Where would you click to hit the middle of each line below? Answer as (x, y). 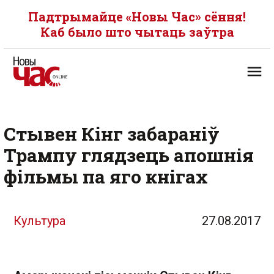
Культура (39, 221)
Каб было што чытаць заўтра (137, 32)
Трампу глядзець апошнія (129, 155)
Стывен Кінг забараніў (112, 134)
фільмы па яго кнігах (106, 176)
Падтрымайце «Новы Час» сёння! (137, 17)
